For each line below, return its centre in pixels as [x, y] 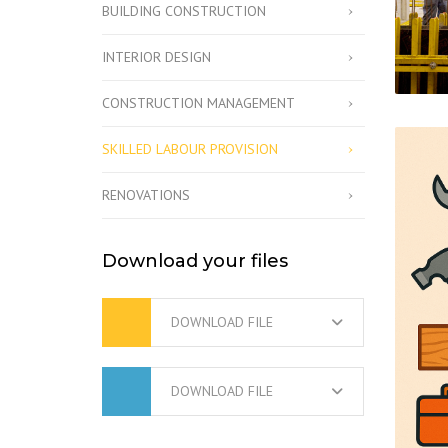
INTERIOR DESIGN [156, 56]
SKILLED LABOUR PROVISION [190, 148]
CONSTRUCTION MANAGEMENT [198, 102]
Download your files [195, 260]
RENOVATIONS [146, 194]
